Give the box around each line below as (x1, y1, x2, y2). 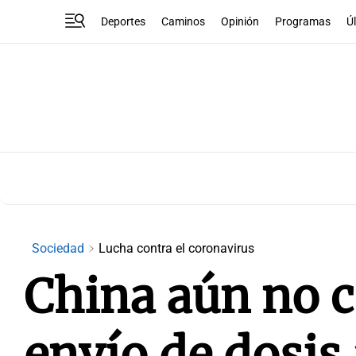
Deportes (101, 14, 146, 29)
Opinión (221, 14, 260, 29)
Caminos (161, 14, 206, 29)
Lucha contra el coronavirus (99, 241, 254, 256)
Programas (275, 14, 331, 29)
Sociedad (32, 241, 87, 256)
